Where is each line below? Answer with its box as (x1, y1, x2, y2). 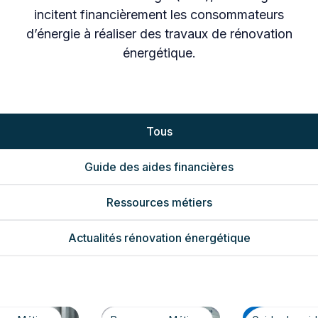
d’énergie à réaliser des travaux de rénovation (26, 26, 292, 41)
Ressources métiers (106, 195, 212, 209)
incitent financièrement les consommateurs (34, 7, 284, 22)
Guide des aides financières (84, 160, 234, 174)
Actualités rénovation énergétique (67, 231, 251, 245)
